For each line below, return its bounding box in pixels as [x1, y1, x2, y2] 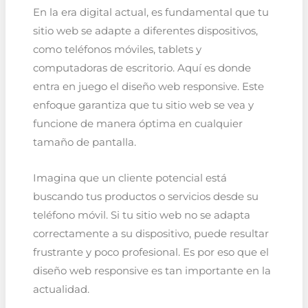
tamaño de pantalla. [32, 135, 136, 148]
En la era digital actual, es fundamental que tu [32, 5, 269, 19]
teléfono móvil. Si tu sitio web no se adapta [32, 209, 250, 222]
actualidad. [32, 283, 89, 296]
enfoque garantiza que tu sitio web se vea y [32, 98, 254, 111]
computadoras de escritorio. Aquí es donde [32, 61, 251, 74]
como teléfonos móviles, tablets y [32, 43, 201, 56]
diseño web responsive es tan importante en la [32, 265, 271, 278]
